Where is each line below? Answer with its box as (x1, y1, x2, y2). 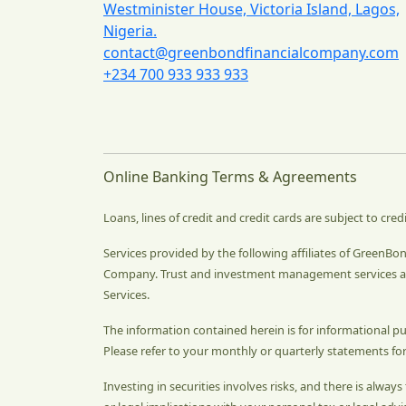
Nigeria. (103, 20, 157, 41)
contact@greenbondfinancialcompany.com (103, 42, 399, 63)
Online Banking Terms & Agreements (103, 166, 357, 187)
